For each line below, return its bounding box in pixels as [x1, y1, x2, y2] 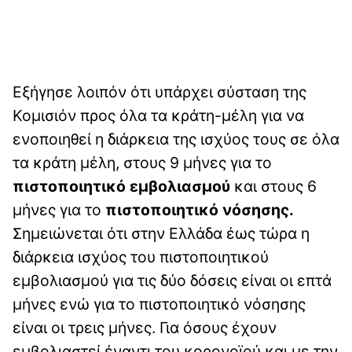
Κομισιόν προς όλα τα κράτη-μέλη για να [13, 105, 304, 125]
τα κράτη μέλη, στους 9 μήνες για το [13, 152, 272, 172]
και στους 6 [230, 176, 317, 196]
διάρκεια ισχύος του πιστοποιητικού [13, 247, 269, 266]
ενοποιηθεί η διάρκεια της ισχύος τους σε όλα [13, 129, 339, 148]
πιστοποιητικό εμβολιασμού [13, 176, 230, 196]
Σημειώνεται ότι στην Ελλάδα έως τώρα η [13, 223, 310, 243]
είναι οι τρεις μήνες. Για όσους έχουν [13, 317, 277, 337]
